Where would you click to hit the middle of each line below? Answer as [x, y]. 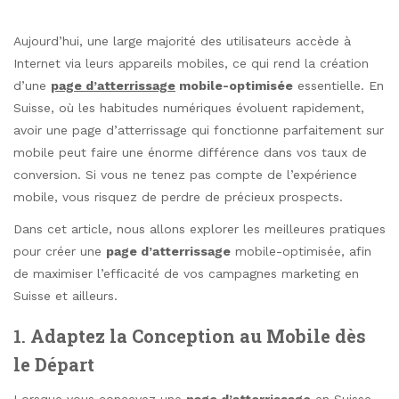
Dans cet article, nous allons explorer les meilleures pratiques [199, 229]
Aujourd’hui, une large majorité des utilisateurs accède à [182, 41]
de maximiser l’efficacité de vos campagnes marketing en [186, 274]
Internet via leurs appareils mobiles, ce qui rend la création [191, 63]
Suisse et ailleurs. [65, 296]
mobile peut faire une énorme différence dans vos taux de [190, 152]
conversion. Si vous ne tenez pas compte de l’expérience [185, 175]
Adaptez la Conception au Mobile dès [198, 336]
